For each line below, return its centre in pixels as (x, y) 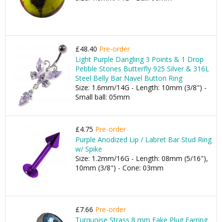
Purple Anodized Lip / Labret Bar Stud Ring (143, 139)
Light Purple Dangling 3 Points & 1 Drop (139, 59)
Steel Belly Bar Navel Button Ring (129, 78)
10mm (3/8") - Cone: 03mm (119, 168)
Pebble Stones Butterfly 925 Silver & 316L (142, 69)
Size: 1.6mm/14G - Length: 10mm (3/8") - (141, 87)
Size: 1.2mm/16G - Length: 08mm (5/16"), (142, 158)
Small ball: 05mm (103, 97)
